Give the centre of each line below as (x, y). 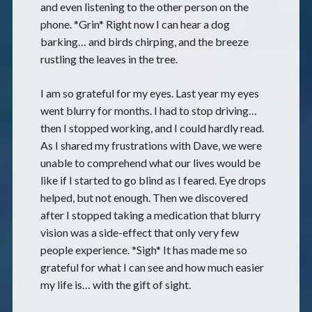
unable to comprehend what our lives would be (150, 163)
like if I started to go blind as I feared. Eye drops (153, 180)
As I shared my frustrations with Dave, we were (151, 145)
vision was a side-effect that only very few (139, 232)
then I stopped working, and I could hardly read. (152, 128)
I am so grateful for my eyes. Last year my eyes (149, 93)
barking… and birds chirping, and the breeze (144, 41)
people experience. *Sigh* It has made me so (143, 250)
